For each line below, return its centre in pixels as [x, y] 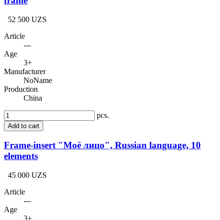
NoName [38, 80]
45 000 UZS [27, 175]
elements [21, 156]
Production [21, 89]
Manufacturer [25, 71]
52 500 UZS [27, 19]
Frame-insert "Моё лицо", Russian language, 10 [102, 145]
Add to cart [24, 126]
